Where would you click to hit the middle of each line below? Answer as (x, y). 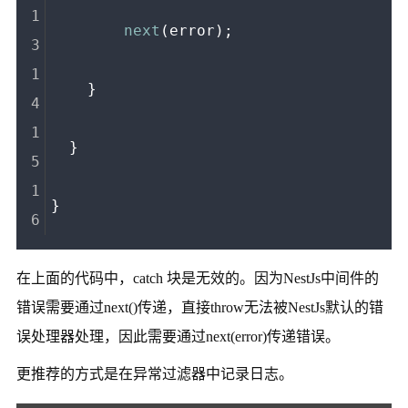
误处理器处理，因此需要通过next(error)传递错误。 (178, 336)
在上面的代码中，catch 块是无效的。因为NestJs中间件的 (197, 278)
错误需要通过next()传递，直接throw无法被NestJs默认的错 (199, 307)
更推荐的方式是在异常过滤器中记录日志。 (154, 374)
